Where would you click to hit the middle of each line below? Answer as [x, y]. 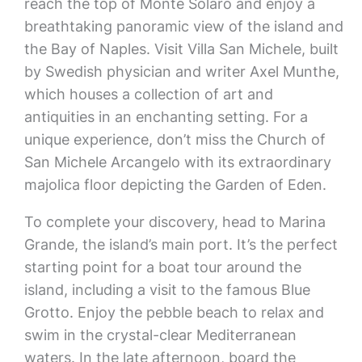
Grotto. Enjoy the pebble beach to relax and [174, 312]
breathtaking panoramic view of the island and [183, 26]
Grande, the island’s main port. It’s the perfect [181, 244]
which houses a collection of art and [148, 94]
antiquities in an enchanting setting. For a [166, 117]
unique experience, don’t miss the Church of [175, 139]
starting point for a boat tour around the [162, 267]
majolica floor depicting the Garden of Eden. [175, 185]
